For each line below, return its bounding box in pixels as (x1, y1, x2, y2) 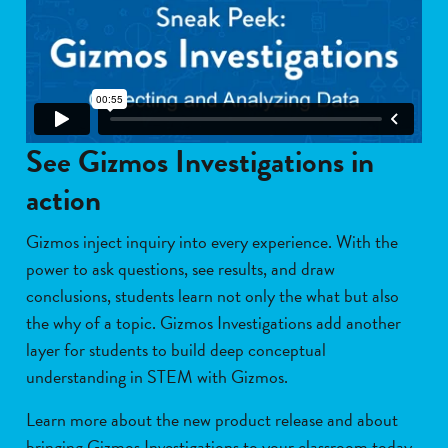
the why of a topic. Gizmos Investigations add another (26, 309, 401, 337)
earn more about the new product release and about (35, 406, 398, 434)
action (26, 177, 101, 224)
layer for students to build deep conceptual (26, 336, 326, 364)
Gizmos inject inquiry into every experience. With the (26, 228, 398, 256)
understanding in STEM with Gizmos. (26, 363, 288, 391)
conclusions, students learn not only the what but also (26, 282, 399, 310)
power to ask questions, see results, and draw (26, 255, 335, 283)
